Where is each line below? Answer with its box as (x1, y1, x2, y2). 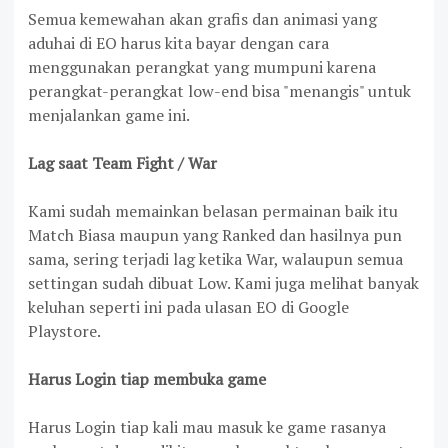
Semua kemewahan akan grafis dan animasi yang (28, 8, 377, 31)
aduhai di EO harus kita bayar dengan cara (28, 32, 329, 55)
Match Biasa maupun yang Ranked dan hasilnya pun (28, 224, 402, 247)
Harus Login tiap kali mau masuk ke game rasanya (28, 416, 386, 439)
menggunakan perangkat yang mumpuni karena (28, 56, 376, 79)
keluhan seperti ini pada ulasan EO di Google (28, 296, 349, 319)
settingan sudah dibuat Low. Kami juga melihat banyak (28, 272, 419, 295)
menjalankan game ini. (28, 104, 190, 127)
